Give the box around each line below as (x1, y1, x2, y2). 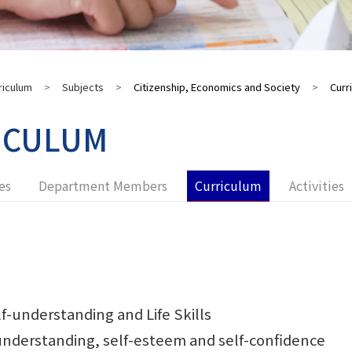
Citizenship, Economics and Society (134, 79, 301, 94)
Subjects (62, 79, 104, 94)
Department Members (38, 175, 168, 195)
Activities (289, 175, 345, 195)
